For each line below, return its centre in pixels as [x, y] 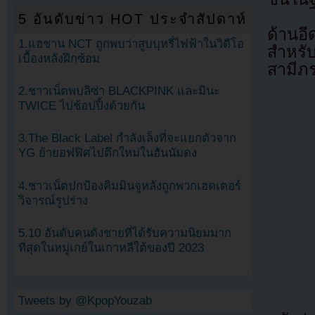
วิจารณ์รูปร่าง [53, 200]
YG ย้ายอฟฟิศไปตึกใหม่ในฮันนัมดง [108, 153]
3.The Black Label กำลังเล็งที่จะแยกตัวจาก [127, 139]
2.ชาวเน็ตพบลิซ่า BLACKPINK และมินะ [119, 91]
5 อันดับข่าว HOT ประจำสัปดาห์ [133, 19]
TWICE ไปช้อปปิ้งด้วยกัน [82, 106]
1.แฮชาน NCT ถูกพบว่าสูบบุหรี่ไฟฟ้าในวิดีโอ [131, 44]
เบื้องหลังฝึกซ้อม [59, 59]
